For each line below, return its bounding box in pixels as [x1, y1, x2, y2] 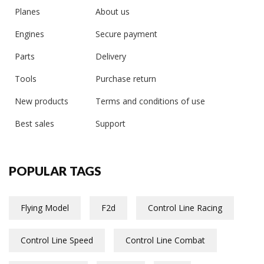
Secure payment [95, 28, 157, 40]
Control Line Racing [148, 202, 222, 214]
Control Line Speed [21, 235, 93, 246]
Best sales [15, 118, 54, 130]
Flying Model [21, 202, 69, 214]
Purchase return [95, 73, 156, 85]
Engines [15, 28, 44, 40]
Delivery [95, 51, 126, 62]
